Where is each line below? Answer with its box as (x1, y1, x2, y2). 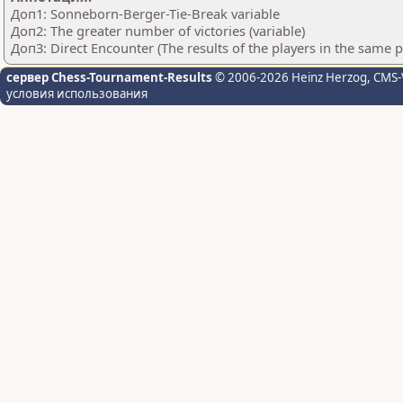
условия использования (6, 85, 148, 102)
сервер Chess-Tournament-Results (6, 69, 212, 85)
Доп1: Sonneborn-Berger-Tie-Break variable (11, 4, 280, 22)
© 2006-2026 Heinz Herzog (212, 69, 367, 85)
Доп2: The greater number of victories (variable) (11, 22, 305, 40)
